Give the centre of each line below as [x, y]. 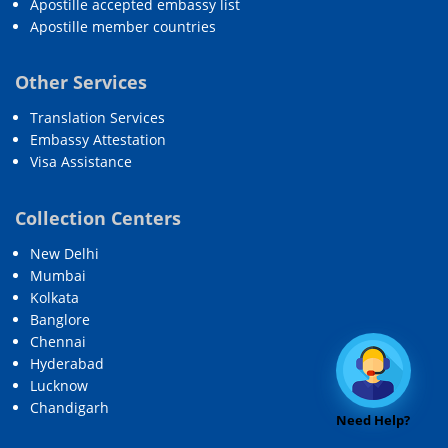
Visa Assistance [81, 162]
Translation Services [97, 118]
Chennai [58, 341]
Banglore [60, 319]
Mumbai [58, 275]
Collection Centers [98, 217]
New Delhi [64, 253]
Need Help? [373, 420]
